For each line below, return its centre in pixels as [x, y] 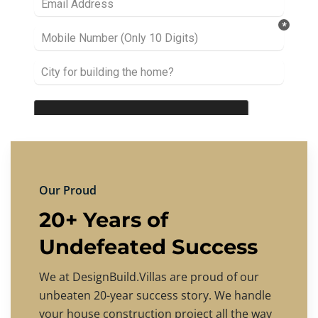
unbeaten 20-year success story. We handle [155, 295]
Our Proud [68, 190]
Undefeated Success [148, 247]
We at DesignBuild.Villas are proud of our [149, 277]
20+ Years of [104, 220]
